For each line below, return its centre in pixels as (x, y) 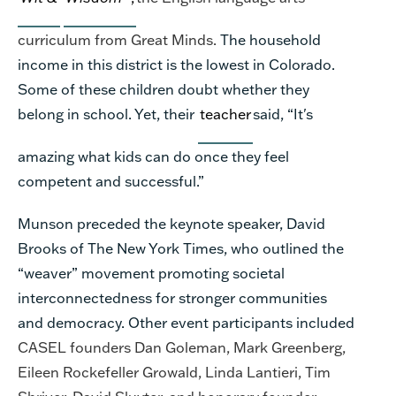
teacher (225, 113)
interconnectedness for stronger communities (172, 297)
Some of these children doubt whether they (164, 88)
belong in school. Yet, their (108, 113)
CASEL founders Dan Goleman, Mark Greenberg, (182, 346)
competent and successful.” (111, 180)
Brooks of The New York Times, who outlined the (181, 247)
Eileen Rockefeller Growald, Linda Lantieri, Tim (174, 371)
